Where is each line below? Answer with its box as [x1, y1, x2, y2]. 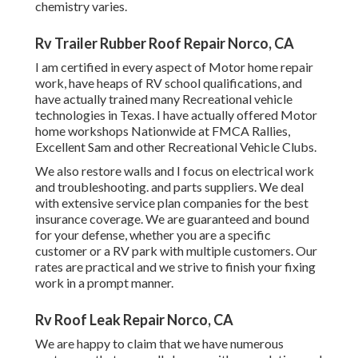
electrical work [232, 163, 314, 179]
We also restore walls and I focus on [35, 163, 232, 179]
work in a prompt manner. [35, 275, 173, 291]
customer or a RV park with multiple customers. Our [35, 243, 317, 259]
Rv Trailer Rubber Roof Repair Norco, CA [35, 34, 294, 53]
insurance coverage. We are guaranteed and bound [35, 211, 309, 227]
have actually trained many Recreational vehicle [35, 91, 292, 107]
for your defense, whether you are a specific [35, 227, 271, 243]
